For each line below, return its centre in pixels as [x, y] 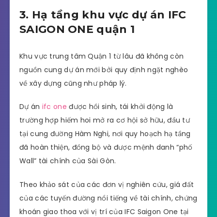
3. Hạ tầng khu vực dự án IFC [103, 15]
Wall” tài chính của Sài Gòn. [68, 161]
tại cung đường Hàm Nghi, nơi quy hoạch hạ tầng [105, 134]
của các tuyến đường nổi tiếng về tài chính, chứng [108, 198]
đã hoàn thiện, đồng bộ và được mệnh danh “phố [106, 147]
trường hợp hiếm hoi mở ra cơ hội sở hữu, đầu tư [105, 120]
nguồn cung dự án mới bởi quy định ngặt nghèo [104, 70]
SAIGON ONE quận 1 [77, 29]
